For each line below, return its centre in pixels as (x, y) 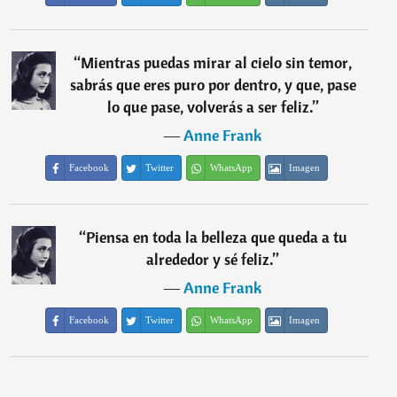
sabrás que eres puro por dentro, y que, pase (213, 85)
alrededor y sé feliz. (210, 260)
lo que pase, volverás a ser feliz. (210, 107)
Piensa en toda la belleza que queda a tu (216, 237)
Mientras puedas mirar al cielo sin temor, (217, 63)
